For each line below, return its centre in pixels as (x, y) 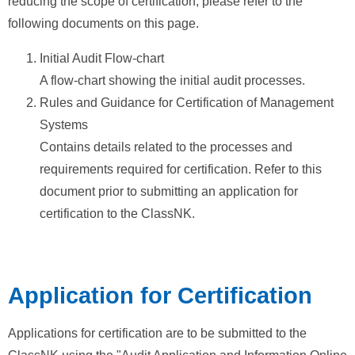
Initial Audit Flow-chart (102, 58)
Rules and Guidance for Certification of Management (187, 102)
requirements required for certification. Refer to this (181, 169)
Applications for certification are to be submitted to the (157, 333)
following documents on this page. (103, 23)
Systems (64, 124)
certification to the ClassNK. (117, 213)
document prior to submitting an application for (169, 191)
